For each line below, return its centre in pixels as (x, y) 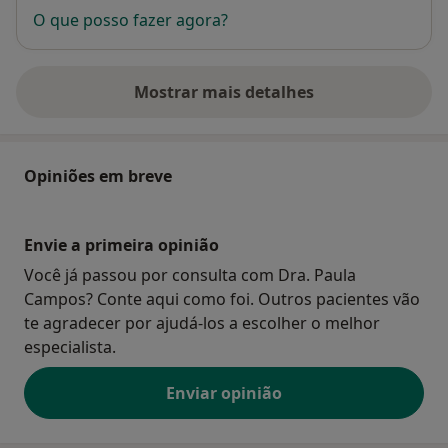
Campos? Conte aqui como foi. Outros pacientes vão (222, 298)
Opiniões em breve (98, 175)
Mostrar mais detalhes (224, 91)
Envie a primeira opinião (121, 244)
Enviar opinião (224, 392)
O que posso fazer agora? (130, 19)
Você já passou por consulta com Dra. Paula (190, 274)
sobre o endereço (290, 102)
